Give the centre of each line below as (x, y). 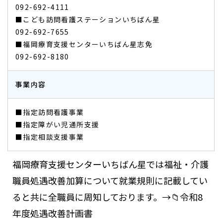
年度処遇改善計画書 (53, 213)
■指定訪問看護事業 (50, 112)
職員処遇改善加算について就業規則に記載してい (110, 180)
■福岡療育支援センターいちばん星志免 (84, 44)
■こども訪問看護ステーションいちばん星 (88, 19)
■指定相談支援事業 (50, 137)
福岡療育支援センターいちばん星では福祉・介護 (111, 164)
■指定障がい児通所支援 (57, 124)
